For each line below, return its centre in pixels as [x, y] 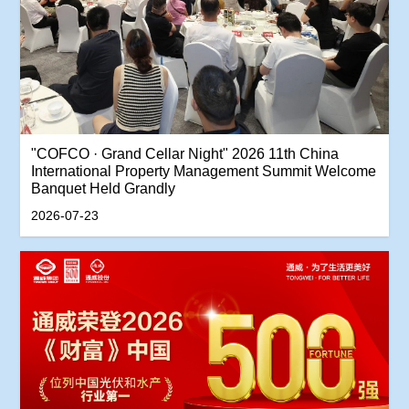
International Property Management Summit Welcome [204, 172]
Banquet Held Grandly [104, 189]
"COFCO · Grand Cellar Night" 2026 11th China [185, 154]
